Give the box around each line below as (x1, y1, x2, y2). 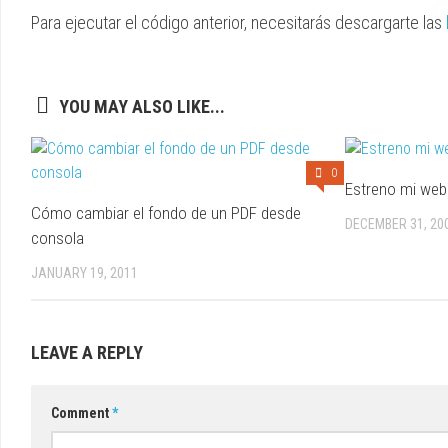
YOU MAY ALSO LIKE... (59, 96, 225, 117)
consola (31, 228, 84, 248)
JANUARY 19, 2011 (31, 265, 138, 281)
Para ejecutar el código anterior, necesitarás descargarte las (31, 12, 446, 33)
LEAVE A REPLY (31, 342, 143, 364)
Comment (51, 405, 112, 422)
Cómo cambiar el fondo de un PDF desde (31, 203, 301, 223)
